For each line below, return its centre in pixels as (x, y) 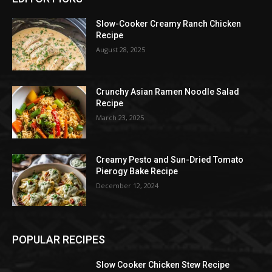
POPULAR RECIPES (59, 240)
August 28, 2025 (121, 50)
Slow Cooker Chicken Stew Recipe (163, 265)
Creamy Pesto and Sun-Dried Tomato (170, 159)
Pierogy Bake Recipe (137, 171)
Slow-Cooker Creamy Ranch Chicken (169, 24)
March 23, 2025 (120, 118)
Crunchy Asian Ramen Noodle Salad (168, 92)
